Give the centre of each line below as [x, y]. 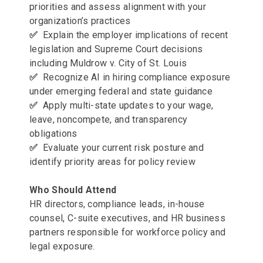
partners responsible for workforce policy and [128, 232]
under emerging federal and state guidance [121, 91]
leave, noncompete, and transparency [109, 119]
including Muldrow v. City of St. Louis [108, 63]
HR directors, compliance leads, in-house [117, 204]
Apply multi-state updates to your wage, [127, 105]
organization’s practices [80, 21]
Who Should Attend [73, 190]
